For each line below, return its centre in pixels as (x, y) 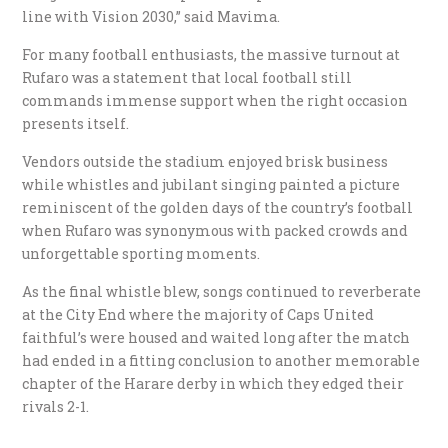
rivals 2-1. (56, 407)
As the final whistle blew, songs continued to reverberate (222, 292)
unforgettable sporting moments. (141, 254)
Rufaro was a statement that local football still (187, 78)
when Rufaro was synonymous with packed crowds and (215, 231)
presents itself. (76, 124)
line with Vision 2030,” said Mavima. (151, 17)
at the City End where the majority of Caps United (198, 315)
